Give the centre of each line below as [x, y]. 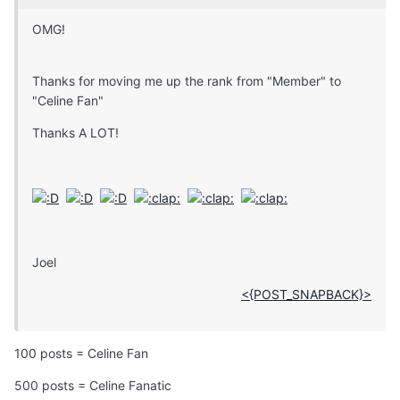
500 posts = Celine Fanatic [93, 386]
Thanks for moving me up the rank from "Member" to [187, 81]
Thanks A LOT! [75, 133]
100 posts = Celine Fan [81, 354]
